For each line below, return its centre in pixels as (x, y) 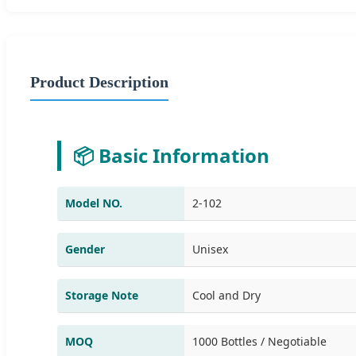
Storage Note (102, 295)
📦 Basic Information (171, 155)
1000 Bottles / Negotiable (259, 341)
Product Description (99, 81)
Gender (85, 249)
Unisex (210, 249)
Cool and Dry (226, 295)
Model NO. (94, 203)
